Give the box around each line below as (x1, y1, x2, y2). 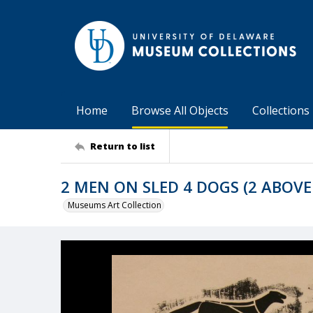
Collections (252, 103, 310, 118)
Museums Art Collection (68, 199, 161, 211)
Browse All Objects (131, 103, 228, 118)
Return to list (90, 139, 155, 152)
